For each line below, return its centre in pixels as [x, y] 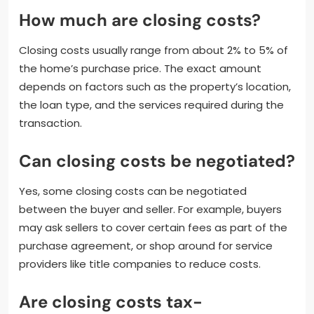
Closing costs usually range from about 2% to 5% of [153, 50]
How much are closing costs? [140, 20]
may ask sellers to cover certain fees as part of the [153, 227]
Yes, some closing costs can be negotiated [133, 191]
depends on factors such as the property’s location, [155, 86]
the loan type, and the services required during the [151, 104]
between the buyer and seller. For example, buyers [150, 209]
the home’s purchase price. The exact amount [140, 68]
